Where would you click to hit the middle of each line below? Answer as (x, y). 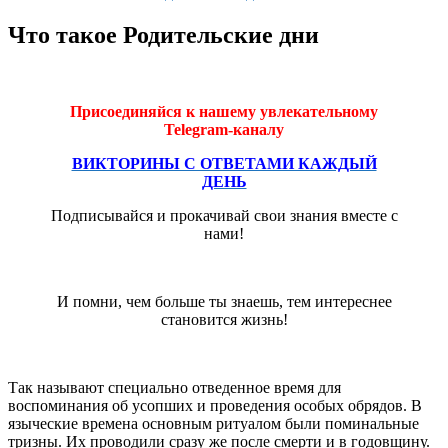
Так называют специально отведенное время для (174, 387)
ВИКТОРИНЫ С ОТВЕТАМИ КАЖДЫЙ (224, 163)
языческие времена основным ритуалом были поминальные (213, 423)
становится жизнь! (224, 319)
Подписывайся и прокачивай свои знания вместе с (224, 215)
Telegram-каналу (224, 129)
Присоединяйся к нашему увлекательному (224, 111)
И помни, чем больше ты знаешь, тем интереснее (224, 301)
